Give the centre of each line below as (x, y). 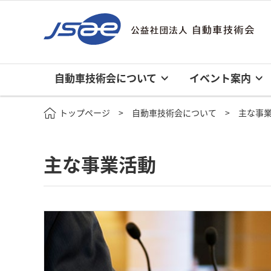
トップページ (85, 113)
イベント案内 (220, 78)
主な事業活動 (100, 164)
